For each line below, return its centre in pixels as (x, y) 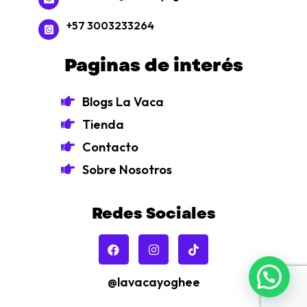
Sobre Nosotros (127, 170)
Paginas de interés (153, 65)
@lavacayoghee (153, 282)
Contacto (110, 147)
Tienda (103, 125)
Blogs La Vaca (123, 102)
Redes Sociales (153, 213)
